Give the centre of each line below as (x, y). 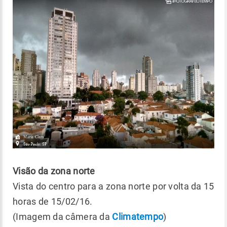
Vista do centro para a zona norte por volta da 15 (113, 186)
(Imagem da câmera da (63, 216)
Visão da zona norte (54, 171)
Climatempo (138, 216)
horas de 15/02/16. (53, 201)
